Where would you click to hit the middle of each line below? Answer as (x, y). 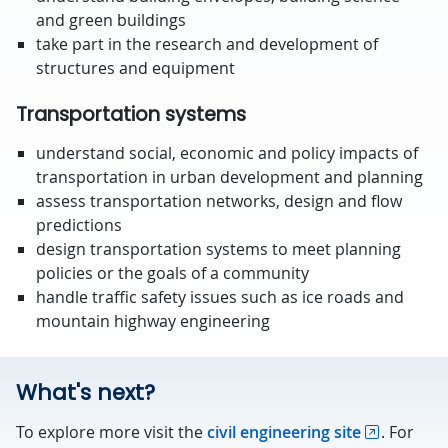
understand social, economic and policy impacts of (227, 153)
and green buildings (111, 20)
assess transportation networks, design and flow (219, 201)
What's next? (85, 392)
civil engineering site (284, 432)
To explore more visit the (111, 432)
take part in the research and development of (207, 44)
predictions (79, 225)
